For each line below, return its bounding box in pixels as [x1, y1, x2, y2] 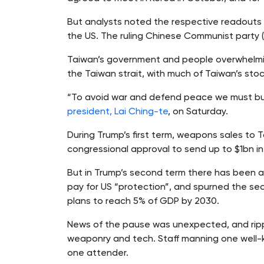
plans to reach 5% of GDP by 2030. [67, 194, 219, 206]
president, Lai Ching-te [67, 105, 168, 117]
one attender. [67, 246, 128, 258]
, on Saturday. [168, 105, 228, 117]
